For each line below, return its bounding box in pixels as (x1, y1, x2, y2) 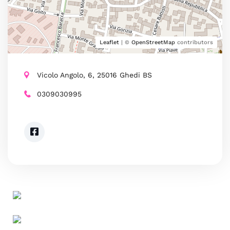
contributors (175, 39, 213, 46)
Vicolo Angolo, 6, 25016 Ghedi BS (37, 71, 152, 79)
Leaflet (100, 39, 119, 46)
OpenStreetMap (131, 39, 175, 46)
